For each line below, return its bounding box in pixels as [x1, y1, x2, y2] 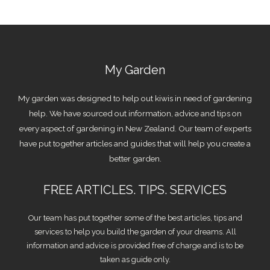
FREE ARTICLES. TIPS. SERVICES [43, 182, 227, 197]
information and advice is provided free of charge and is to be [27, 240, 243, 250]
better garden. [108, 153, 162, 163]
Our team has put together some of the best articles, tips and [28, 213, 242, 222]
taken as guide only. [99, 254, 171, 264]
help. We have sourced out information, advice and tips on [28, 108, 242, 118]
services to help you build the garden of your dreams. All [34, 227, 236, 236]
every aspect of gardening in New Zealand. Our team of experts [19, 123, 251, 133]
